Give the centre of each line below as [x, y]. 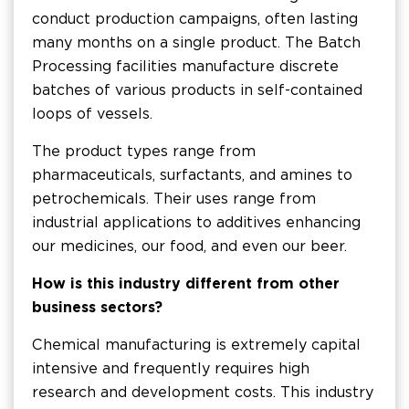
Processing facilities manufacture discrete [185, 66]
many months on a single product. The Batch [196, 42]
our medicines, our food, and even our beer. [189, 246]
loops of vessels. [92, 114]
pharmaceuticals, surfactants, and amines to [192, 175]
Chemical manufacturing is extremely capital [196, 345]
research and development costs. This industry [203, 392]
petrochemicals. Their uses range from [174, 199]
